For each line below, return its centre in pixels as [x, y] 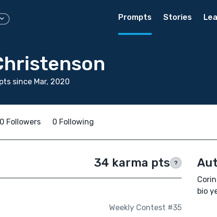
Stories [178, 17]
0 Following [73, 122]
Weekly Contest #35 [145, 208]
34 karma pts [132, 163]
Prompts [135, 17]
